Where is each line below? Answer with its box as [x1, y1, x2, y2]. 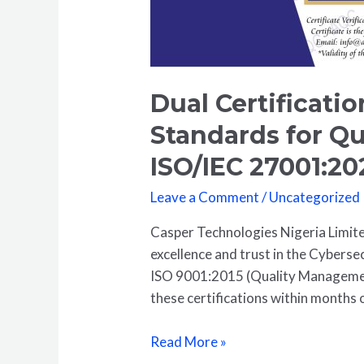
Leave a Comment [150, 188, 260, 206]
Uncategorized [269, 188, 361, 206]
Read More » [150, 333, 227, 351]
